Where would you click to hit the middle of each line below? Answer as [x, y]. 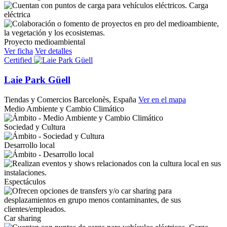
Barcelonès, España [105, 99]
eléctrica [17, 15]
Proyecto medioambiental [45, 42]
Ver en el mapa [162, 99]
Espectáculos [25, 181]
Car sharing [23, 218]
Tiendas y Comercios [38, 99]
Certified [18, 60]
